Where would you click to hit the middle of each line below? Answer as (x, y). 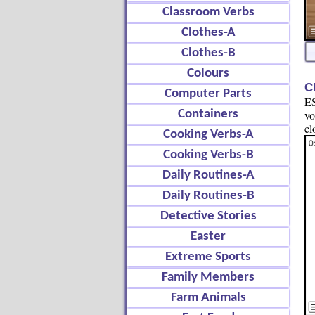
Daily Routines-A (208, 175)
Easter (208, 237)
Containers (208, 114)
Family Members (208, 277)
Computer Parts (208, 94)
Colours (208, 73)
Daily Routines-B (208, 196)
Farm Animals (208, 298)
